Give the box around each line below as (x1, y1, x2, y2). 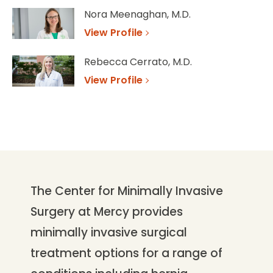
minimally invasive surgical (30, 224, 187, 241)
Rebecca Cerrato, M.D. (84, 54, 192, 69)
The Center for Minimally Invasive (30, 182, 223, 199)
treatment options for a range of (30, 244, 222, 261)
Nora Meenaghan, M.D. (84, 7, 191, 21)
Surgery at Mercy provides (30, 203, 183, 220)
